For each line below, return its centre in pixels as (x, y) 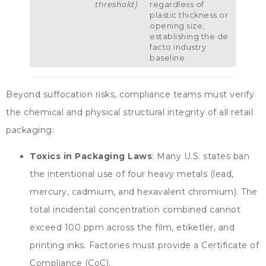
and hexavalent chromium (176, 192)
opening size (176, 26)
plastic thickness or (189, 15)
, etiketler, (195, 228)
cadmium (92, 192)
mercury (48, 192)
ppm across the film (127, 228)
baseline (167, 58)
